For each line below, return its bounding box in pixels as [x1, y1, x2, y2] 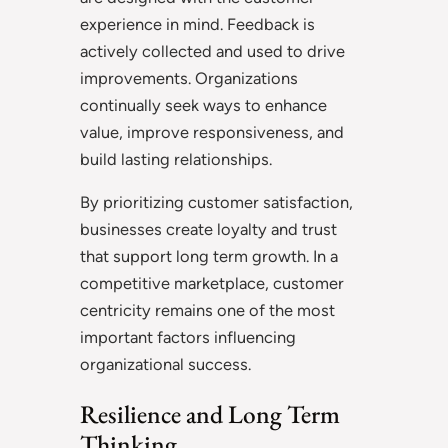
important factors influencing [80, 327, 296, 348]
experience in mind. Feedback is [80, 13, 315, 34]
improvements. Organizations [80, 67, 298, 88]
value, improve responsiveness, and [80, 121, 344, 142]
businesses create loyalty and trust [80, 219, 337, 240]
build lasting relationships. [80, 148, 272, 169]
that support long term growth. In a [80, 246, 338, 267]
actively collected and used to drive [80, 40, 345, 61]
